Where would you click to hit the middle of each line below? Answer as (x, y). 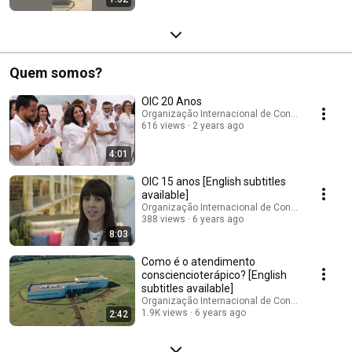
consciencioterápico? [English (214, 275)
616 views (163, 125)
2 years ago (218, 125)
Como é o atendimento (198, 261)
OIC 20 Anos (172, 101)
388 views (163, 219)
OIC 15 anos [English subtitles (214, 181)
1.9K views (165, 312)
